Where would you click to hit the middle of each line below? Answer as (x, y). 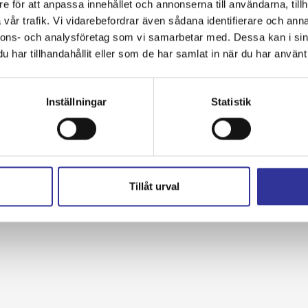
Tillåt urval (154, 186)
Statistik (231, 102)
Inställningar (76, 102)
